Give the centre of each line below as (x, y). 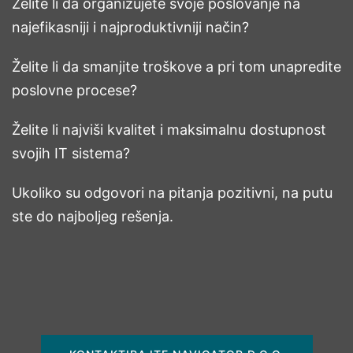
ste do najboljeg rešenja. (93, 216)
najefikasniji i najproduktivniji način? (130, 27)
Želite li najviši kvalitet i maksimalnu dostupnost (169, 129)
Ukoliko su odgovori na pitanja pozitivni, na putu (172, 192)
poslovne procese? (74, 90)
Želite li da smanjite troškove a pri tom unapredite (176, 66)
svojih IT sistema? (71, 153)
